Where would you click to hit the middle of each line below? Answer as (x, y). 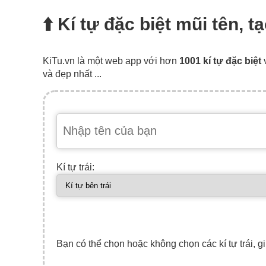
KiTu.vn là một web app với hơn (111, 61)
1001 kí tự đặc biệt (220, 61)
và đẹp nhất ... (72, 74)
